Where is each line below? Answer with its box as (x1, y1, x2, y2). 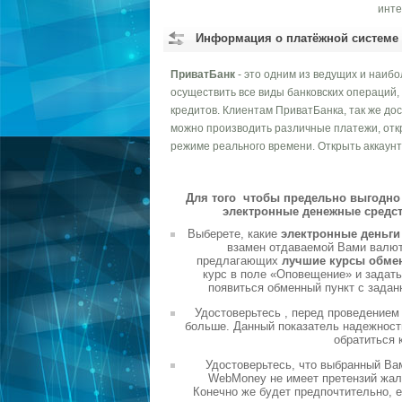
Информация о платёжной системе (196, 31, 398, 45)
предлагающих (196, 254, 282, 267)
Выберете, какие (188, 227, 281, 240)
